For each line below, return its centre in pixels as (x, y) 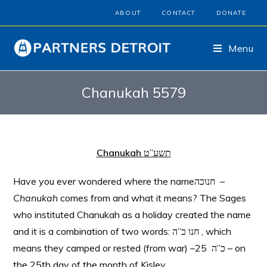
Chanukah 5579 (133, 92)
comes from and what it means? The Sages (152, 198)
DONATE (231, 13)
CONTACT (179, 13)
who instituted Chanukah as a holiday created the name (132, 215)
